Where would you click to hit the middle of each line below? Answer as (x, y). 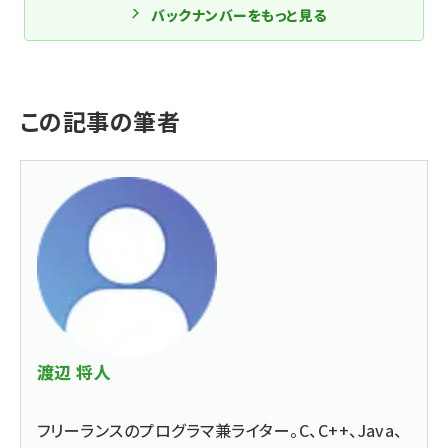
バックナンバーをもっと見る (239, 15)
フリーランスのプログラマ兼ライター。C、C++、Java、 (220, 430)
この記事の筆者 (100, 121)
